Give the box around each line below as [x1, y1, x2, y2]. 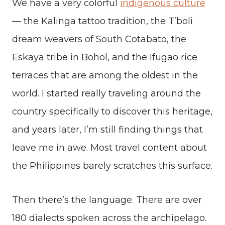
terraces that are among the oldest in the [12, 69, 198, 81]
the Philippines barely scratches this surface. [12, 160, 212, 171]
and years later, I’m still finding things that [12, 124, 203, 135]
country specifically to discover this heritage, [12, 105, 212, 117]
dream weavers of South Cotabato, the [12, 33, 186, 45]
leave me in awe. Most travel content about [12, 142, 207, 153]
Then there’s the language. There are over [12, 194, 202, 205]
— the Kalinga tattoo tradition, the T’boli [12, 15, 193, 27]
